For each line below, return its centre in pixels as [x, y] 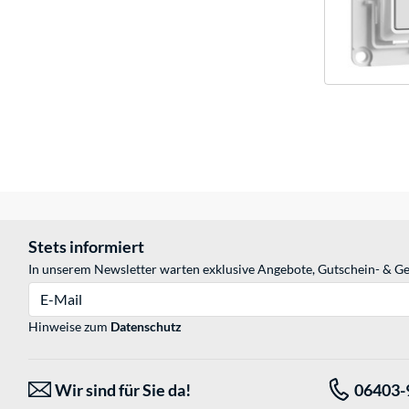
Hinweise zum [69, 326]
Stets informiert [86, 246]
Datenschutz [146, 326]
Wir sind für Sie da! [123, 389]
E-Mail [46, 290]
